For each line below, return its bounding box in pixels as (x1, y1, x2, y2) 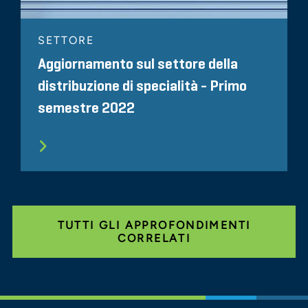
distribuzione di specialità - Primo (38, 78, 247, 94)
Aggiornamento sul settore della (38, 56, 238, 72)
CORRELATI (117, 231, 191, 245)
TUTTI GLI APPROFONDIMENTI (57, 218, 251, 232)
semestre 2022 (38, 100, 135, 116)
